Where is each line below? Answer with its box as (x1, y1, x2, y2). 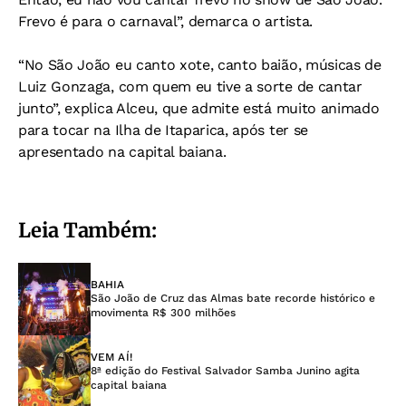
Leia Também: (18, 217, 157, 243)
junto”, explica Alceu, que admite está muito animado (18, 99, 380, 117)
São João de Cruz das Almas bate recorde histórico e (91, 291, 375, 304)
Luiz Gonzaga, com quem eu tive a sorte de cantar (18, 77, 362, 95)
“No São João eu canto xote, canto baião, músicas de (18, 55, 382, 73)
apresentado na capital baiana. (18, 142, 227, 160)
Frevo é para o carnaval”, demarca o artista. (18, 12, 313, 30)
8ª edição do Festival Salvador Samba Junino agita (91, 363, 360, 377)
